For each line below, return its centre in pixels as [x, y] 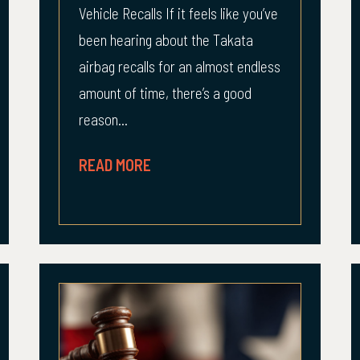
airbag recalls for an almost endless [180, 66]
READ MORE [115, 165]
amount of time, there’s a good [165, 93]
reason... [103, 119]
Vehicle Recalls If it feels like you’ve [178, 13]
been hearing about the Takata [166, 40]
